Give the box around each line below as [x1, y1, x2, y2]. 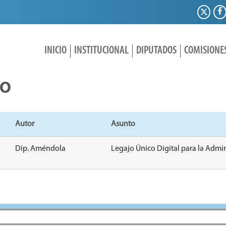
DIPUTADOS [136, 45, 177, 56]
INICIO [44, 45, 67, 56]
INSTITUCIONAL [74, 45, 129, 56]
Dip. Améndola [15, 145, 66, 153]
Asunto [110, 120, 135, 129]
